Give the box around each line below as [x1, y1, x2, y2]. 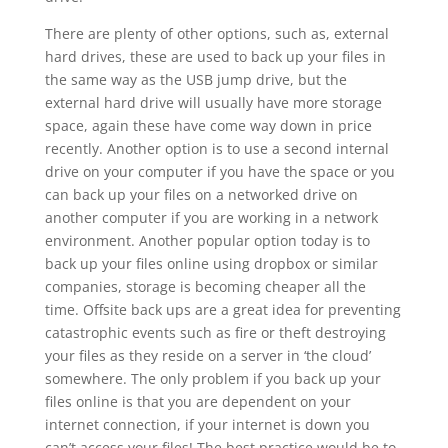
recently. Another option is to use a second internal [44, 139, 389, 158]
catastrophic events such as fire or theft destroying [44, 323, 386, 342]
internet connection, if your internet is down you [44, 415, 370, 434]
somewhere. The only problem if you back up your [44, 369, 381, 388]
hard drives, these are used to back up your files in [44, 47, 386, 66]
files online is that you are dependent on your [44, 392, 351, 411]
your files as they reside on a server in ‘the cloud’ [44, 346, 371, 365]
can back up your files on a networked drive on [44, 185, 358, 204]
